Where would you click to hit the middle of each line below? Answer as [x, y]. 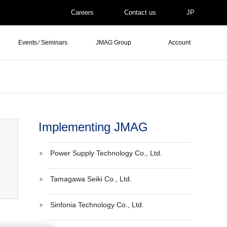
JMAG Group [113, 43]
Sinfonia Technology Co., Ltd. [97, 205]
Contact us [139, 12]
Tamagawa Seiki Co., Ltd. [91, 179]
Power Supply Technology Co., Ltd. [106, 153]
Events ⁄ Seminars [43, 43]
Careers [81, 12]
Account [179, 43]
